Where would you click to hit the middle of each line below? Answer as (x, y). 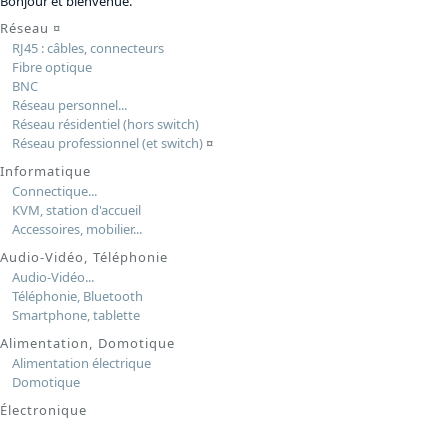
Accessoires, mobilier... (76, 228)
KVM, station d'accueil (76, 209)
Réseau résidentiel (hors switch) (105, 123)
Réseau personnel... (69, 104)
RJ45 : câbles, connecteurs (87, 47)
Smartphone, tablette (75, 314)
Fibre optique (51, 66)
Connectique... (54, 190)
